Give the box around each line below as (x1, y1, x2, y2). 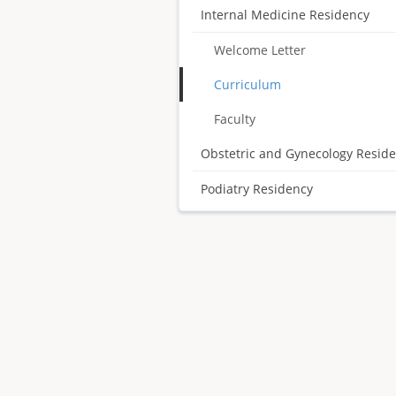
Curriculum (214, 76, 281, 93)
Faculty (214, 110, 255, 127)
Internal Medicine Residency (201, 6, 369, 23)
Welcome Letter (214, 42, 306, 58)
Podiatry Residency (201, 180, 313, 197)
